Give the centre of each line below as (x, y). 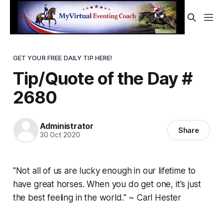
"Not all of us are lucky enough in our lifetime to (104, 170)
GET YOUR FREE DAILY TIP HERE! (62, 57)
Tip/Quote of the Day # (102, 78)
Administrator (66, 126)
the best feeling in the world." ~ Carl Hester (97, 197)
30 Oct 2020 (60, 135)
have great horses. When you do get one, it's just (107, 184)
